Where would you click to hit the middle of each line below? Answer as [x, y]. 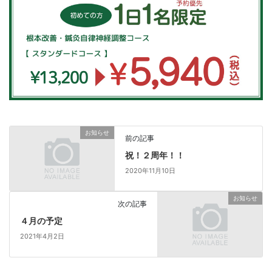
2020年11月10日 [151, 170]
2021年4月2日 [42, 236]
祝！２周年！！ [155, 155]
